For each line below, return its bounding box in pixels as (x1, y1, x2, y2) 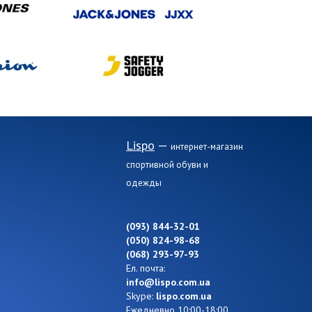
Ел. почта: (126, 262, 165, 274)
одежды (126, 177, 162, 189)
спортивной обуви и (126, 159, 208, 171)
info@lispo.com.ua (126, 276, 210, 288)
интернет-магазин (171, 141, 243, 153)
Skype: (126, 290, 156, 302)
